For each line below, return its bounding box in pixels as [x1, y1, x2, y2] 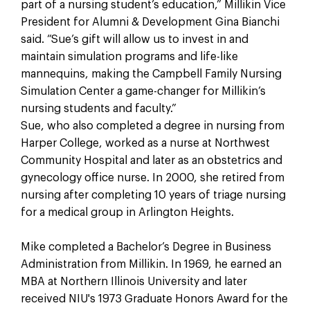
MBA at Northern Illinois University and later [20, 276, 247, 288]
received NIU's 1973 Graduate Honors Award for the [20, 293, 288, 305]
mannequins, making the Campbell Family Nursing [20, 68, 282, 80]
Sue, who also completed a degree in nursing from [20, 120, 284, 131]
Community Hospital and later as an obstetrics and [20, 154, 282, 166]
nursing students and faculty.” [20, 102, 176, 114]
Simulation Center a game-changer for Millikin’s [20, 85, 266, 97]
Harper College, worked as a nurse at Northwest [20, 137, 270, 149]
